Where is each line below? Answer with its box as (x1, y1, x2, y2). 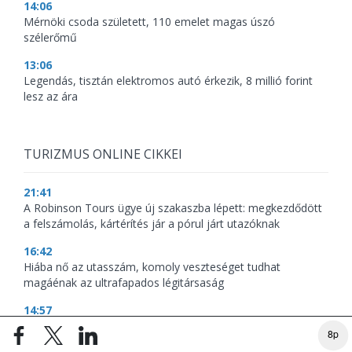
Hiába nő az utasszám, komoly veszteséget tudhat (24, 258, 280, 274)
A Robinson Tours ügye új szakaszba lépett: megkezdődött (24, 200, 322, 215)
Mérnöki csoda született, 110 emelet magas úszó (24, 13, 275, 29)
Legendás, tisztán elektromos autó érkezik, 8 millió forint (24, 72, 313, 88)
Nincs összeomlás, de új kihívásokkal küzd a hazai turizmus (24, 317, 324, 333)
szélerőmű (24, 29, 77, 45)
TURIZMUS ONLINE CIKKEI (24, 145, 182, 163)
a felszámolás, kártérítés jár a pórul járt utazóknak (24, 215, 280, 231)
